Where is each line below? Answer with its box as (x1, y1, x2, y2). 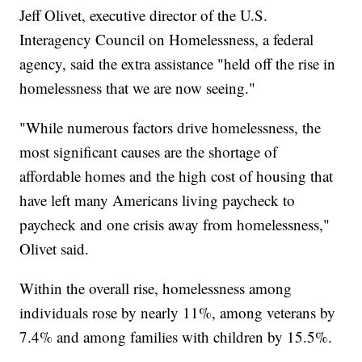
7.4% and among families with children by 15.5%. (19, 326, 333, 347)
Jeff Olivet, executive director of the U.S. (19, 5, 268, 26)
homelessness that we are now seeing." (19, 78, 256, 99)
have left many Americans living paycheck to (19, 190, 296, 211)
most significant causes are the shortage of (19, 141, 278, 162)
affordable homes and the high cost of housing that (19, 166, 334, 187)
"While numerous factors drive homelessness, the (19, 117, 322, 138)
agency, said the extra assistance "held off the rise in (19, 53, 336, 74)
